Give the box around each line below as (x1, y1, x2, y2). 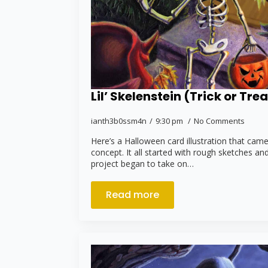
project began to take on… (91, 158, 194, 170)
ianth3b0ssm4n (91, 115, 147, 127)
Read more (106, 188, 159, 202)
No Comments (194, 115, 245, 127)
